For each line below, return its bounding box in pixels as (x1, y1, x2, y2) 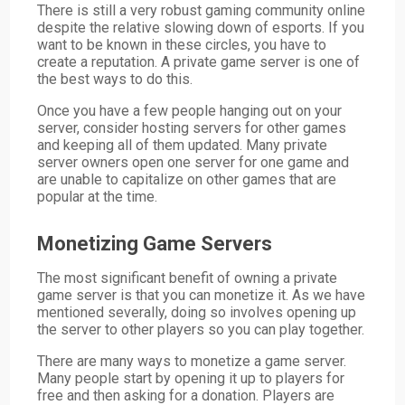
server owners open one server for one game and (37, 153, 350, 171)
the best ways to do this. (37, 70, 193, 88)
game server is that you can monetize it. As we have (37, 286, 366, 304)
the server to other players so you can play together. (37, 320, 365, 338)
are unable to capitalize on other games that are (37, 170, 337, 188)
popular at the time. (37, 187, 158, 205)
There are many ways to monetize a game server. (37, 352, 347, 370)
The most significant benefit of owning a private (37, 268, 338, 287)
